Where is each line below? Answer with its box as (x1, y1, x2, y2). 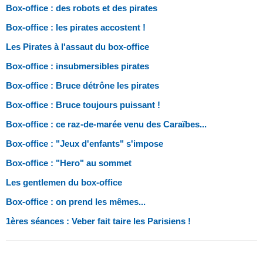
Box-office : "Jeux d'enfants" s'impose (6, 138, 163, 149)
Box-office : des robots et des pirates (6, 2, 157, 13)
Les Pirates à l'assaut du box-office (6, 41, 149, 52)
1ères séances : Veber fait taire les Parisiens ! (6, 215, 191, 226)
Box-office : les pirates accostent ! (6, 22, 146, 32)
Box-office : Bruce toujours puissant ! (6, 99, 160, 110)
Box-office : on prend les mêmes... (6, 196, 146, 207)
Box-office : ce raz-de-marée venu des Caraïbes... (6, 119, 207, 129)
